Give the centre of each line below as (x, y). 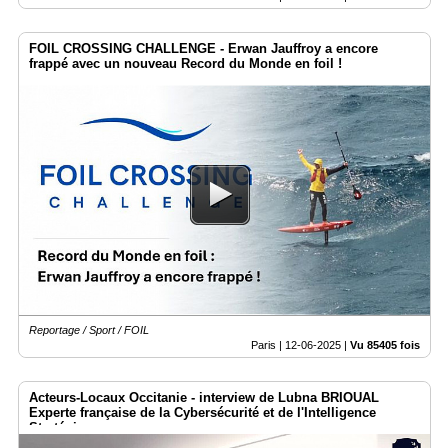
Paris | (268, 345)
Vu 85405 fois (385, 345)
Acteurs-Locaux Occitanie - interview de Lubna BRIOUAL (204, 398)
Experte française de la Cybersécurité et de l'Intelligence (202, 413)
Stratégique (64, 428)
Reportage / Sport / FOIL (89, 330)
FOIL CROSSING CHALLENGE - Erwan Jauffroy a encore (203, 48)
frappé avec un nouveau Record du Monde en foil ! (185, 63)
